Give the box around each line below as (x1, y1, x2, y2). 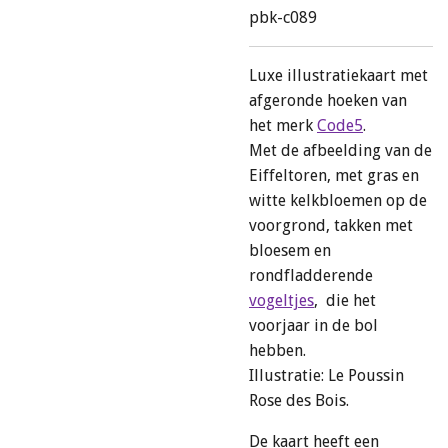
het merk (249, 116, 317, 135)
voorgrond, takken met (249, 216, 413, 235)
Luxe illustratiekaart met (249, 66, 428, 85)
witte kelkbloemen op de (249, 191, 427, 210)
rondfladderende (249, 266, 373, 285)
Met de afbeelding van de (249, 141, 432, 160)
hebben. (249, 341, 310, 360)
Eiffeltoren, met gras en (249, 166, 419, 185)
